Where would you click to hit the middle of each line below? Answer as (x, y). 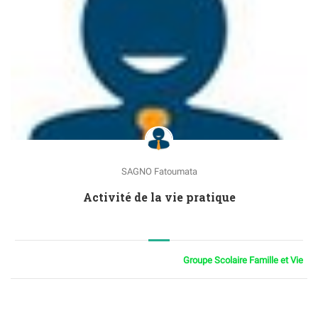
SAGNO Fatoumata (159, 172)
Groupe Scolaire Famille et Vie (243, 261)
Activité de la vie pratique (159, 197)
